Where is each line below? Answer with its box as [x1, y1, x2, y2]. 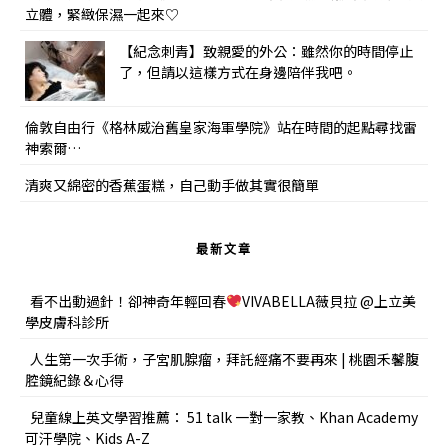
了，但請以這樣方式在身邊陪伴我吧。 [119, 62, 357, 82]
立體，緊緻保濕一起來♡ [25, 4, 179, 24]
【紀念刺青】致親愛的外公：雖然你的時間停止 [119, 41, 413, 61]
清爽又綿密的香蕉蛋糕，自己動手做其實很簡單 [25, 175, 319, 195]
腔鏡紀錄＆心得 [25, 370, 123, 390]
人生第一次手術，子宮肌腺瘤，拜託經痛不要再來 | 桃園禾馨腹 [30, 349, 419, 369]
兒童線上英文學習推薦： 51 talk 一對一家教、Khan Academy [30, 407, 418, 427]
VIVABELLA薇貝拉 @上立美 [241, 291, 416, 311]
